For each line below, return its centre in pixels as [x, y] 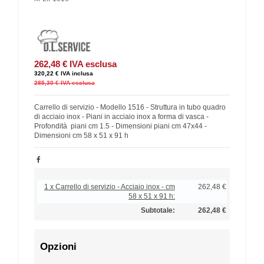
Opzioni [58, 246]
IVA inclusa [77, 73]
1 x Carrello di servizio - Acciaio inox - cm [110, 187]
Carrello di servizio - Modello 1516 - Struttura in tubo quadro [130, 107]
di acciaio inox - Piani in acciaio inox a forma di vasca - [121, 116]
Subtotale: [158, 210]
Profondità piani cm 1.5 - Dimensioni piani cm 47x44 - [121, 126]
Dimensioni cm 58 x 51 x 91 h [81, 135]
